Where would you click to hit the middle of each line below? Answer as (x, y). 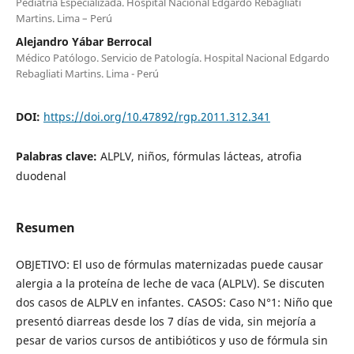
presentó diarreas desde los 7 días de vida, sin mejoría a (166, 321)
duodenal (41, 175)
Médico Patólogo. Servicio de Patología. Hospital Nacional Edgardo (172, 57)
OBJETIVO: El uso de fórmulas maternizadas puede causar (169, 264)
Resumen (45, 227)
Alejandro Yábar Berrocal (83, 41)
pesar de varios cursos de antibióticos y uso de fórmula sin (171, 340)
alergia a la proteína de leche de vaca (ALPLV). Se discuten (170, 283)
